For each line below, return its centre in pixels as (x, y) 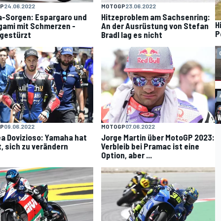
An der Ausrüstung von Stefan (155, 26)
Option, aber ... (127, 155)
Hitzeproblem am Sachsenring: (156, 17)
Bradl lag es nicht (132, 35)
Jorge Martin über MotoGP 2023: (158, 137)
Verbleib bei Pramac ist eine (150, 146)
